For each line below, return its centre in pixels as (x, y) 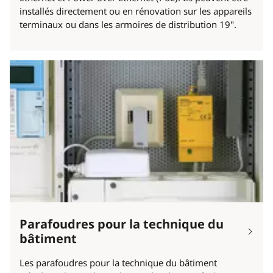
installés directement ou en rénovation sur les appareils (136, 11)
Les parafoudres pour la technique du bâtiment (118, 263)
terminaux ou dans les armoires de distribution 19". (128, 25)
